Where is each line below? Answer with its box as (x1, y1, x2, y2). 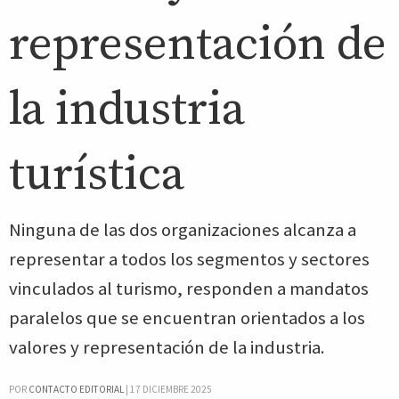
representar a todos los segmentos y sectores (9, 248, 370, 271)
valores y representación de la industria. (9, 336, 325, 359)
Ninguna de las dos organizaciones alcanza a (9, 218, 356, 241)
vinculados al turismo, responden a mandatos (9, 277, 369, 300)
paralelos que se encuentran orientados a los (9, 306, 365, 330)
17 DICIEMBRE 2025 (130, 383, 212, 395)
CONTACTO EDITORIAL (28, 383, 124, 395)
